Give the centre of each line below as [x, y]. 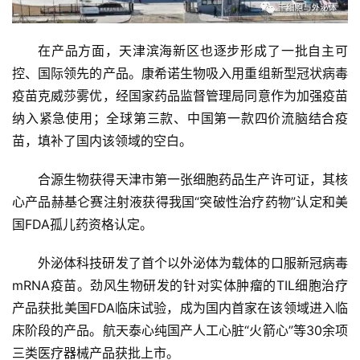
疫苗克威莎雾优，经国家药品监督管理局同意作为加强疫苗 [180, 95]
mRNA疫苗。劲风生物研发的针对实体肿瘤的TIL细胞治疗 [180, 285]
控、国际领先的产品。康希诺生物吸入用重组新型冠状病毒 [180, 73]
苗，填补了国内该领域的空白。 [102, 140]
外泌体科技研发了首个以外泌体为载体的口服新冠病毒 [193, 262]
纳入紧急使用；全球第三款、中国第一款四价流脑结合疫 [180, 118]
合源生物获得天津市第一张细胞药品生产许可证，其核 [193, 179]
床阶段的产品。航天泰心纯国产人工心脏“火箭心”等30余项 [180, 330]
